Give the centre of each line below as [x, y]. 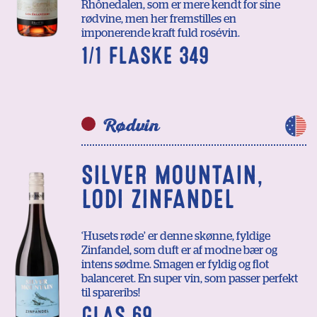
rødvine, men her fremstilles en [159, 19]
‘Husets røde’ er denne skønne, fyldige [176, 237]
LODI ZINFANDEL [158, 200]
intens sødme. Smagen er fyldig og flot [175, 265]
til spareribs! [111, 293]
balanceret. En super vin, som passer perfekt [190, 279]
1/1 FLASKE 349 [145, 56]
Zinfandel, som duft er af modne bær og [179, 251]
